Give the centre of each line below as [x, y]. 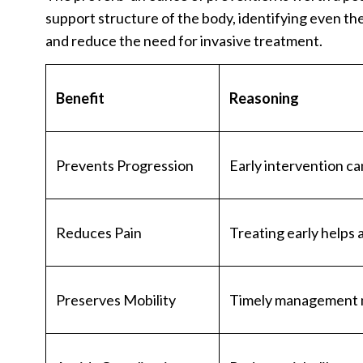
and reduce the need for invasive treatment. [184, 40]
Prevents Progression [125, 165]
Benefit [80, 98]
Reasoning [264, 98]
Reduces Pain [99, 232]
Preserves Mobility [116, 299]
